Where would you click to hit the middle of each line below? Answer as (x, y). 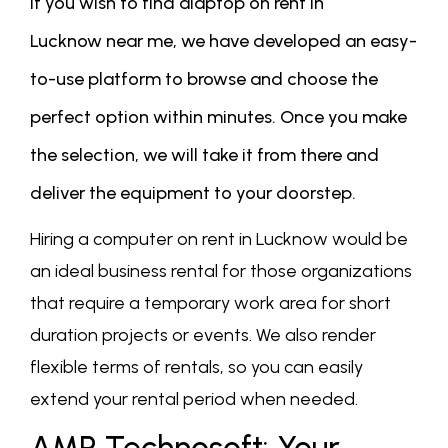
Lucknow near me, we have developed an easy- (223, 41)
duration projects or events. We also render (203, 335)
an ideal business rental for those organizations (221, 271)
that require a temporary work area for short (210, 303)
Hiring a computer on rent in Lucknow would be (219, 239)
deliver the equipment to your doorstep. (193, 193)
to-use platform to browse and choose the (204, 79)
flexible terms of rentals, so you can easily (196, 367)
